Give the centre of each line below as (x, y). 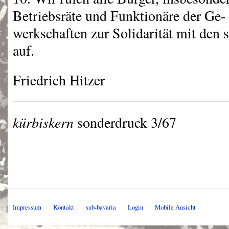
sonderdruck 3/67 (125, 123)
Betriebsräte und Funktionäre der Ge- (119, 16)
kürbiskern (43, 122)
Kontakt (64, 207)
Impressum (27, 207)
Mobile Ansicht (175, 207)
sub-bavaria (101, 207)
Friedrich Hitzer (59, 80)
